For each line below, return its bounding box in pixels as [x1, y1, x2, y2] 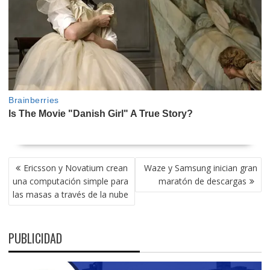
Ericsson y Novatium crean [23, 162, 128, 174]
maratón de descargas [159, 175, 247, 187]
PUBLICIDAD [8, 229, 62, 248]
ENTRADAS [7, 181, 55, 199]
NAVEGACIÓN [7, 154, 64, 173]
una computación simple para [12, 175, 128, 187]
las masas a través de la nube [12, 189, 128, 201]
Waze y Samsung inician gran [144, 162, 258, 174]
